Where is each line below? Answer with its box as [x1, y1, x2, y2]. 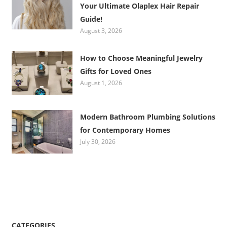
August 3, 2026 [80, 26, 123, 35]
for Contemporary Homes [80, 125, 171, 135]
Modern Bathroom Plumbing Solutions [80, 112, 216, 122]
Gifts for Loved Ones [80, 66, 152, 76]
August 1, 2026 [80, 78, 123, 87]
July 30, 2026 [80, 137, 116, 146]
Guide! [80, 14, 103, 24]
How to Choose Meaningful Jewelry [80, 53, 203, 63]
